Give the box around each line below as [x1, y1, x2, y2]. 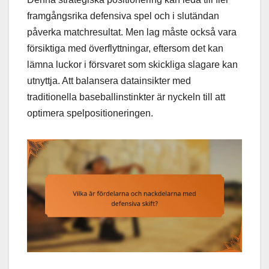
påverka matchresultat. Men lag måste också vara [27, 26, 237, 37]
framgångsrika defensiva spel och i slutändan [27, 10, 219, 21]
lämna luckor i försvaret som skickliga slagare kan [27, 59, 238, 70]
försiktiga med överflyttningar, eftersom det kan [27, 43, 223, 53]
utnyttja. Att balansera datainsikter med [27, 75, 191, 86]
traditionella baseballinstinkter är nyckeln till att [27, 91, 225, 102]
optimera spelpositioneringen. [27, 107, 153, 118]
